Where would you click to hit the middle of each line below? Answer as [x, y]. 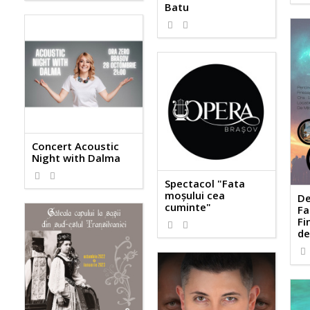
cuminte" [188, 207]
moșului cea [194, 195]
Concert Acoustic [75, 146]
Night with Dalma [76, 157]
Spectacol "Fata [204, 183]
